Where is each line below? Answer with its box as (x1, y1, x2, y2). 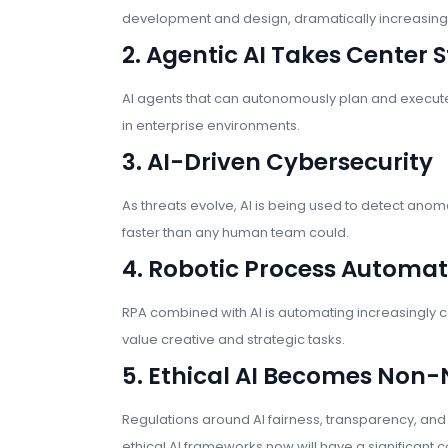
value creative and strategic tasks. (122, 330, 345, 350)
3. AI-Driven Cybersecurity (122, 146, 433, 179)
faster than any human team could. (122, 223, 349, 243)
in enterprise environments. (122, 116, 300, 136)
